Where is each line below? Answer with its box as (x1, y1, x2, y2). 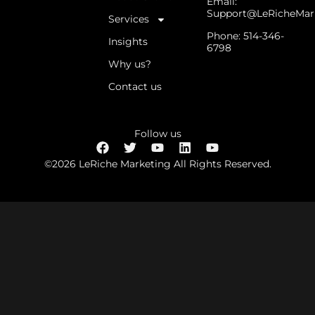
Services (108, 13, 149, 26)
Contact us (108, 80, 162, 94)
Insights (108, 35, 148, 49)
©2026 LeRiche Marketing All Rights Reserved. (44, 157, 271, 170)
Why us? (108, 58, 151, 71)
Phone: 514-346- (207, 30, 285, 43)
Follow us (134, 127, 181, 140)
